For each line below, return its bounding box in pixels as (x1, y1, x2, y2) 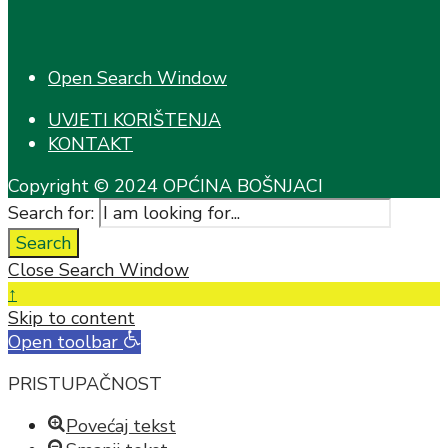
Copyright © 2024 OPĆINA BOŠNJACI (8, 174, 323, 199)
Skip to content (8, 306, 135, 331)
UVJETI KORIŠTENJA (48, 108, 221, 133)
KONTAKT (48, 132, 133, 157)
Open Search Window (48, 66, 227, 91)
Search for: (8, 201, 94, 226)
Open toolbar (8, 330, 118, 355)
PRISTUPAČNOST (8, 372, 162, 397)
